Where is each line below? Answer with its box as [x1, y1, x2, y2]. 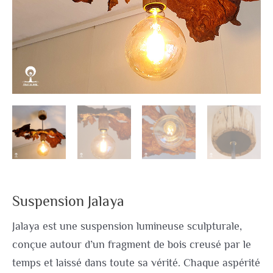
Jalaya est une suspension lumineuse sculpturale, [12, 219, 242, 232]
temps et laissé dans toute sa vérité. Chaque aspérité [12, 256, 260, 269]
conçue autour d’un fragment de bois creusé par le [12, 238, 251, 250]
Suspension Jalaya [12, 193, 124, 209]
